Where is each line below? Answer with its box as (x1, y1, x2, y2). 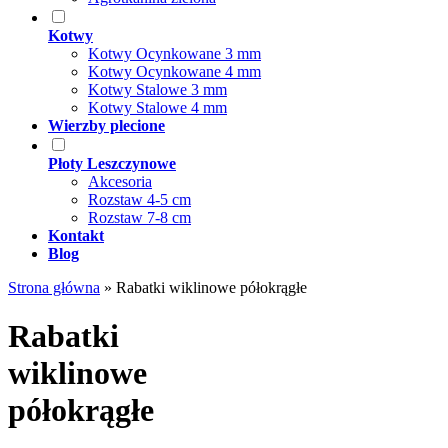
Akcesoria (88, 173, 152, 190)
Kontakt (48, 227, 104, 244)
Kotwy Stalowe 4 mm (88, 99, 227, 116)
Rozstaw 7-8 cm (88, 209, 191, 226)
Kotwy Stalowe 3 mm (88, 81, 227, 98)
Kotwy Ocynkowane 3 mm (88, 45, 261, 62)
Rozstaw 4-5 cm (88, 191, 191, 208)
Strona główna (8, 279, 100, 296)
